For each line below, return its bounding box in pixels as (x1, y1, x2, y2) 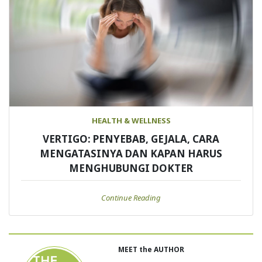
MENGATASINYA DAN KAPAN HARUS (40, 146, 222, 160)
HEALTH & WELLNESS (91, 115, 171, 126)
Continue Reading (101, 192, 161, 203)
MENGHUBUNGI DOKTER (69, 161, 193, 175)
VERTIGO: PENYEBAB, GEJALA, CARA (43, 132, 219, 146)
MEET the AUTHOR (118, 244, 184, 254)
